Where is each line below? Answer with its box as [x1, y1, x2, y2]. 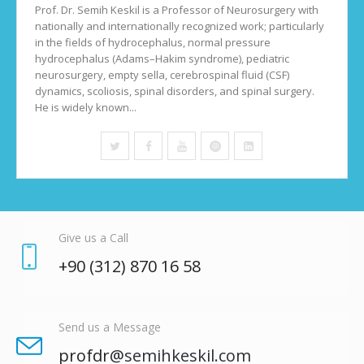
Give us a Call [58, 230, 128, 246]
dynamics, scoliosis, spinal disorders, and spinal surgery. [34, 84, 314, 99]
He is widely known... [34, 100, 136, 115]
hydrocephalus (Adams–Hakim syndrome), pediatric [34, 51, 289, 67]
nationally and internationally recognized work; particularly [34, 19, 324, 34]
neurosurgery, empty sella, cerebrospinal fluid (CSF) [34, 67, 289, 83]
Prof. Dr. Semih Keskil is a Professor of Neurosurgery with [34, 2, 318, 18]
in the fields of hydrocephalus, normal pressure [34, 35, 271, 50]
